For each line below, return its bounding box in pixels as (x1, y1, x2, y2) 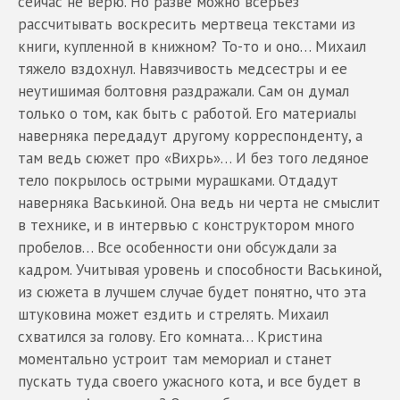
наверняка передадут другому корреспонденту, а (18, 125, 362, 146)
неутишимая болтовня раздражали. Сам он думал (18, 80, 349, 101)
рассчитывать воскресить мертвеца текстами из (18, 13, 355, 34)
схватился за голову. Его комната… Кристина (18, 326, 322, 346)
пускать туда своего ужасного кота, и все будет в (18, 371, 361, 391)
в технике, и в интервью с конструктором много (18, 214, 354, 235)
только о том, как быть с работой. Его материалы (18, 103, 356, 123)
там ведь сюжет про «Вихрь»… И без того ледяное (18, 147, 369, 168)
